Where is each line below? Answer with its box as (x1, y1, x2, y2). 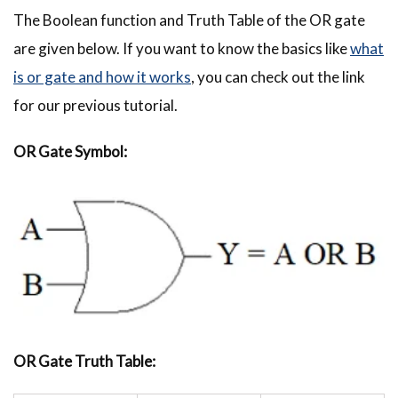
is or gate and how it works (13, 68, 191, 87)
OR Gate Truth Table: (13, 351, 155, 370)
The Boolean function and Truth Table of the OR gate (13, 11, 365, 30)
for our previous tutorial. (13, 96, 178, 115)
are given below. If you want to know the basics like (13, 39, 350, 59)
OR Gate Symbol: (13, 142, 127, 162)
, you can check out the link (191, 68, 365, 87)
